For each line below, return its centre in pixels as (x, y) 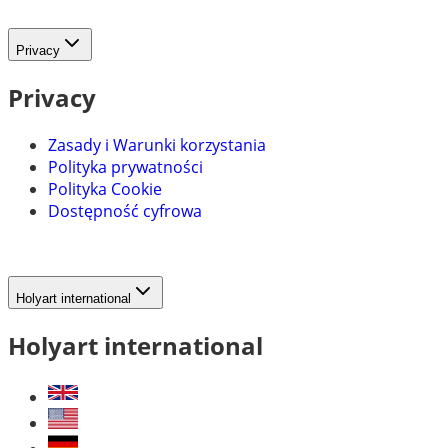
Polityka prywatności (125, 166)
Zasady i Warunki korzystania (157, 144)
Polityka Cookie (105, 188)
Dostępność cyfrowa (125, 210)
